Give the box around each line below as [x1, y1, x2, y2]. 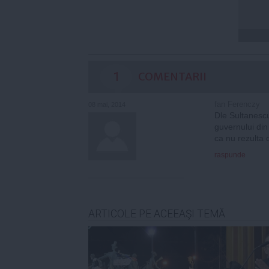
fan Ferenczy [214, 99, 260, 109]
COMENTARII [138, 69, 207, 83]
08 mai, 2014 [88, 100, 125, 108]
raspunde [214, 150, 246, 159]
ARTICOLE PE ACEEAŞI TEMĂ [88, 207, 225, 220]
